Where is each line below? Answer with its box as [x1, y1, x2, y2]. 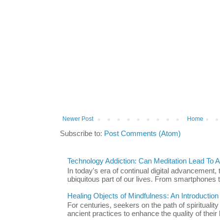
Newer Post [62, 115, 93, 123]
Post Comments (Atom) [104, 130, 181, 138]
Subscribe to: [60, 130, 104, 138]
